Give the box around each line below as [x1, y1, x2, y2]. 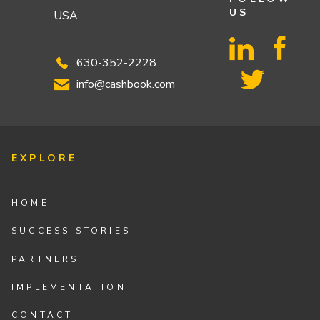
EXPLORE [11, 151, 78, 165]
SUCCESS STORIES [11, 225, 131, 237]
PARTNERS [11, 253, 79, 265]
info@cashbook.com [76, 76, 175, 93]
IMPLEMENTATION [11, 281, 126, 293]
